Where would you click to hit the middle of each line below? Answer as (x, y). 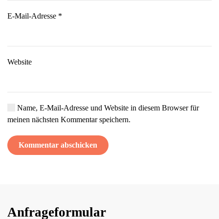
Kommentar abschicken (58, 145)
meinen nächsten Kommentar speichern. (69, 120)
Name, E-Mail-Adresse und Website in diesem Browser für (107, 108)
